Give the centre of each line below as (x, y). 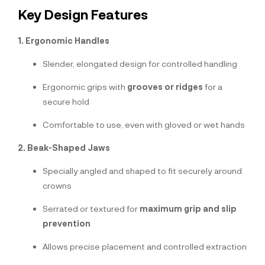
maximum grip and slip (188, 209)
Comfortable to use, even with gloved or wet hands (144, 125)
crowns (57, 186)
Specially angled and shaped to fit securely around (142, 171)
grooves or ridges (165, 87)
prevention (67, 224)
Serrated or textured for (91, 209)
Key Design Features (83, 14)
